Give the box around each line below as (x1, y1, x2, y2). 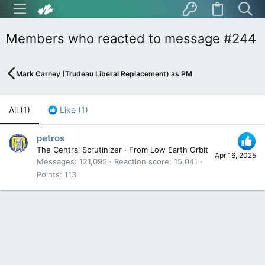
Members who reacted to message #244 (6, 31, 256, 46)
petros (37, 132, 64, 144)
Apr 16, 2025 (215, 151, 256, 160)
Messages (37, 157, 75, 167)
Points (37, 170, 60, 180)
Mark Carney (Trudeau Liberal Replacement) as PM (16, 69, 193, 78)
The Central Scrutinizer (37, 145, 122, 155)
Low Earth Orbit (150, 145, 208, 155)
